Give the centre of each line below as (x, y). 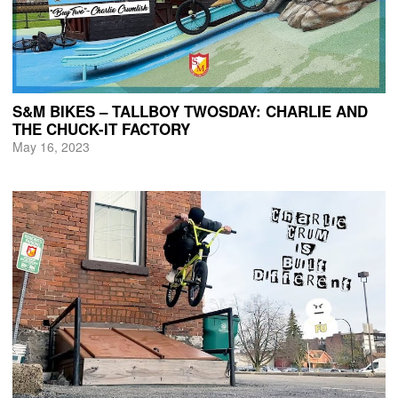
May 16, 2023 (51, 147)
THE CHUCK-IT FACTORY (101, 129)
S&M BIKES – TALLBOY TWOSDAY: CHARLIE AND (190, 111)
